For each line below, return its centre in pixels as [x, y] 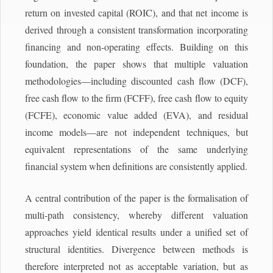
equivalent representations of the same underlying [136, 149]
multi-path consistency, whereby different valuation [136, 214]
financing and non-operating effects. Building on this [136, 46]
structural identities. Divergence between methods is [136, 249]
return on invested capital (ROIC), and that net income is [136, 12]
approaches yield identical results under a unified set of [136, 232]
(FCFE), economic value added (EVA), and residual [136, 115]
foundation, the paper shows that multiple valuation [136, 63]
